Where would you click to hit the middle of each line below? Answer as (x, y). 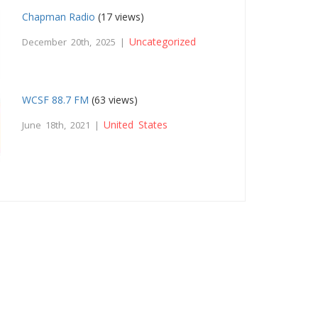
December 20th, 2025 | (76, 42)
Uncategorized (163, 41)
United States (136, 124)
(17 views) (120, 16)
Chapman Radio (59, 16)
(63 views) (114, 99)
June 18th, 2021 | (63, 125)
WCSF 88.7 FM (56, 99)
